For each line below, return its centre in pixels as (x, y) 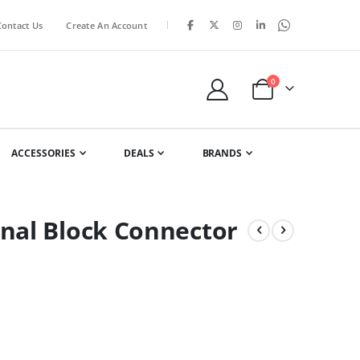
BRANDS (222, 153)
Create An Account (106, 25)
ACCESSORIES (43, 153)
